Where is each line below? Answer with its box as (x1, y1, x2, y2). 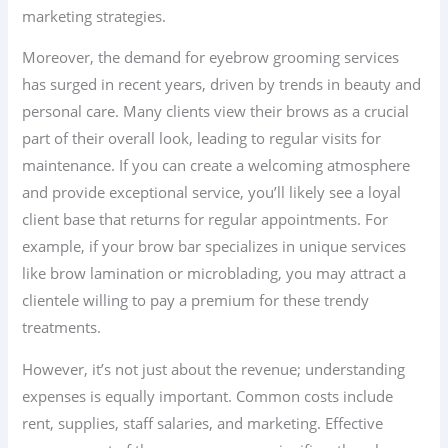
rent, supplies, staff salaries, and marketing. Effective (22, 413, 384, 434)
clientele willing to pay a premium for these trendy (22, 290, 370, 311)
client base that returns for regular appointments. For (22, 209, 389, 230)
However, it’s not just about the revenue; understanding (22, 359, 406, 380)
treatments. (22, 317, 102, 338)
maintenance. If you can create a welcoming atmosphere (22, 155, 411, 176)
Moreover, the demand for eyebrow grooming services (22, 47, 400, 68)
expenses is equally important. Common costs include (22, 386, 394, 407)
